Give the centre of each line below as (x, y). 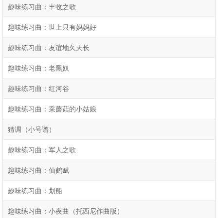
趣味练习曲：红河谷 (38, 88)
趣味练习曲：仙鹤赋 (38, 170)
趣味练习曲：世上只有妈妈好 (52, 27)
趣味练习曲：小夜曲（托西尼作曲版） (66, 211)
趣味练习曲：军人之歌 (42, 150)
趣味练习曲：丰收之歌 (42, 7)
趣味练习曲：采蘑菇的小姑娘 (52, 109)
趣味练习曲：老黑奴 (38, 68)
